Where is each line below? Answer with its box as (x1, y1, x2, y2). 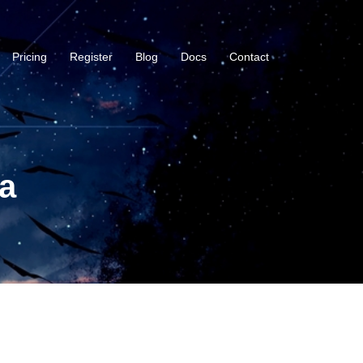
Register (70, 49, 113, 63)
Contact (229, 49, 269, 63)
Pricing (12, 49, 47, 63)
